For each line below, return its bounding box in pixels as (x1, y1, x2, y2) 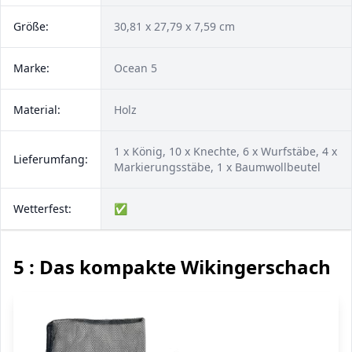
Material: (13, 102, 60, 117)
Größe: (13, 19, 49, 34)
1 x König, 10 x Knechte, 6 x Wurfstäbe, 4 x (114, 144, 337, 159)
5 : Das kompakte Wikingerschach (13, 254, 331, 280)
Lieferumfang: (13, 152, 88, 167)
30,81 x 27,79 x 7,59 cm (114, 19, 235, 34)
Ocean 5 (114, 60, 157, 75)
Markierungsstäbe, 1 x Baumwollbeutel (114, 159, 321, 174)
